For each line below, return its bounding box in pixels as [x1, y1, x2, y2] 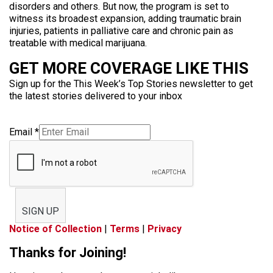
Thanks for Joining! [9, 245, 126, 260]
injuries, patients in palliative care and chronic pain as [9, 25, 233, 37]
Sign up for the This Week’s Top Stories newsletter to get [9, 78, 253, 90]
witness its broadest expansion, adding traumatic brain [9, 13, 241, 24]
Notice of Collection [9, 223, 102, 235]
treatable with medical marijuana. [9, 37, 147, 49]
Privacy [147, 223, 182, 235]
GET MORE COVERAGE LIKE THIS [9, 59, 249, 77]
